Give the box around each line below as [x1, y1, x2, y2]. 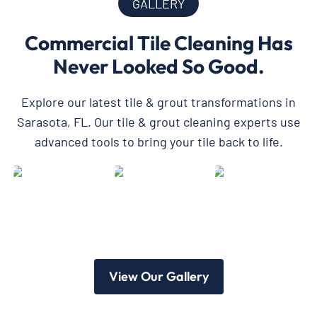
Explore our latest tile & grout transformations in [21, 93, 296, 110]
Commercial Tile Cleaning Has [24, 30, 293, 55]
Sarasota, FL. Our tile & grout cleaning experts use [16, 113, 301, 129]
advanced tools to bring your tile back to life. [34, 133, 283, 149]
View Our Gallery [108, 267, 209, 284]
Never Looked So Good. [53, 53, 264, 79]
